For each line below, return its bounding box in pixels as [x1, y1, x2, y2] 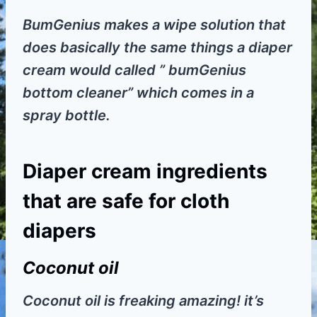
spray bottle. [23, 107, 110, 125]
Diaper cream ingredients [23, 159, 267, 184]
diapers [23, 219, 96, 243]
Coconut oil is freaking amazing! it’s [23, 292, 264, 310]
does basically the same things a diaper [23, 39, 292, 57]
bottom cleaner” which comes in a [23, 84, 254, 102]
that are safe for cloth [23, 189, 229, 214]
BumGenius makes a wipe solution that [23, 16, 286, 34]
